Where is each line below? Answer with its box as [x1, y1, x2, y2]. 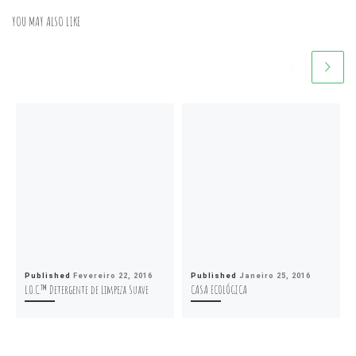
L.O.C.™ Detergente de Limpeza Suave [24, 281, 149, 297]
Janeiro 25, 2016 [238, 270, 311, 280]
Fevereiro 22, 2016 [72, 270, 153, 280]
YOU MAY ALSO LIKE [12, 13, 80, 30]
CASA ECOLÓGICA [190, 281, 247, 297]
